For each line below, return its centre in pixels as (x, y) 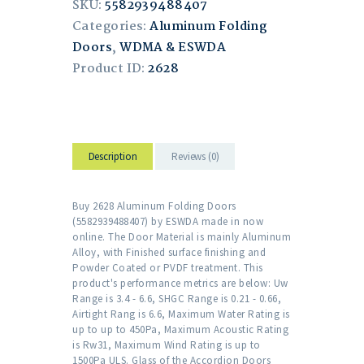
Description (113, 156)
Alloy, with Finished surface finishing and (169, 253)
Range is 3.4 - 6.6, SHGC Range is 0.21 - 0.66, (177, 299)
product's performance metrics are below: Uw (180, 284)
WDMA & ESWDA (173, 48)
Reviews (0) (195, 156)
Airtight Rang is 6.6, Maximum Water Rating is (181, 314)
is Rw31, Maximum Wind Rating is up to (167, 345)
